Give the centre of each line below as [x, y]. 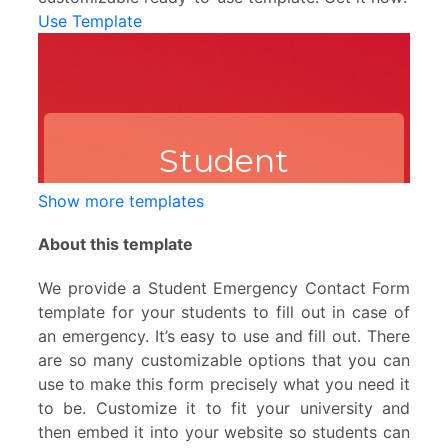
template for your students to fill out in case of [224, 311]
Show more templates [121, 201]
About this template [115, 244]
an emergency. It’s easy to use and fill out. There [224, 335]
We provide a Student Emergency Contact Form [224, 287]
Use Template [90, 21]
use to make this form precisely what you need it [224, 383]
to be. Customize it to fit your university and [224, 407]
